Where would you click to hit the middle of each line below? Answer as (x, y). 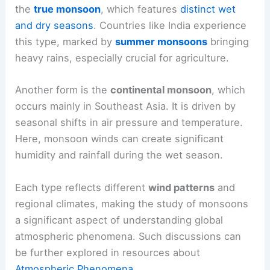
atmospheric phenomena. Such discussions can (128, 236)
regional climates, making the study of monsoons (132, 203)
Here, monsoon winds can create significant (120, 139)
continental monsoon (161, 90)
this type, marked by (65, 42)
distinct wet (208, 9)
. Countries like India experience (170, 26)
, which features (141, 9)
